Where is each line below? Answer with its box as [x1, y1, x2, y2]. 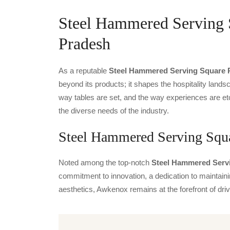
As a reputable [59, 66, 109, 75]
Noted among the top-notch [59, 158, 151, 167]
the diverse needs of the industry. [59, 106, 169, 115]
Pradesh [59, 34, 110, 53]
